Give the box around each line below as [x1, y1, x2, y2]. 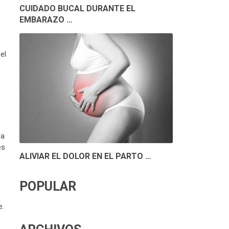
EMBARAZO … [19, 15, 73, 25]
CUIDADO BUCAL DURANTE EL [19, 4, 135, 14]
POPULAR [19, 179, 76, 194]
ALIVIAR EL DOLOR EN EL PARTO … [19, 151, 151, 162]
